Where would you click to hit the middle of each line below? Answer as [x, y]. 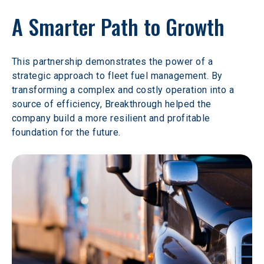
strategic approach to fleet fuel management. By [119, 76]
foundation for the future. [66, 132]
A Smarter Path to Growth [118, 26]
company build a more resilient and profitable [113, 118]
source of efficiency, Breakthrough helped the [113, 104]
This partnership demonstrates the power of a [114, 62]
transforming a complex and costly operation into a [124, 90]
